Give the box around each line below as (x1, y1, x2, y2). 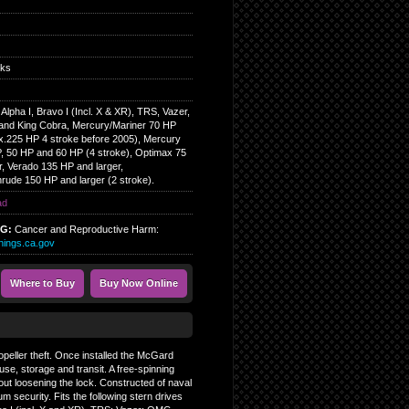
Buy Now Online (99, 278, 178, 288)
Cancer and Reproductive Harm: (14, 224, 159, 235)
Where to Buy (9, 278, 75, 288)
